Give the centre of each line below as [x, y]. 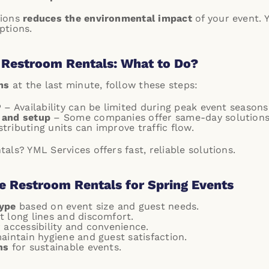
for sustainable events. [65, 247]
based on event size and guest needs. [107, 206]
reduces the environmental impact [107, 18]
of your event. [228, 18]
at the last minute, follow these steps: [104, 85]
